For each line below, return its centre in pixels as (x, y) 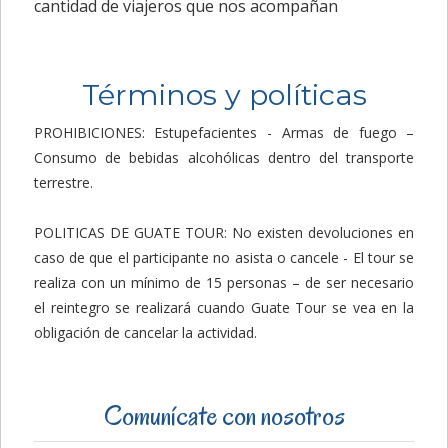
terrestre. (63, 183)
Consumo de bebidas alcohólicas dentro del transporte (224, 158)
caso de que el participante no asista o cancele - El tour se (224, 258)
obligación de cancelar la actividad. (145, 333)
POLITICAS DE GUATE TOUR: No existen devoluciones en (224, 233)
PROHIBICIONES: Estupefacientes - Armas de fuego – (224, 133)
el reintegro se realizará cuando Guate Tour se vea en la (224, 308)
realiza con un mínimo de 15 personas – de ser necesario (224, 283)
